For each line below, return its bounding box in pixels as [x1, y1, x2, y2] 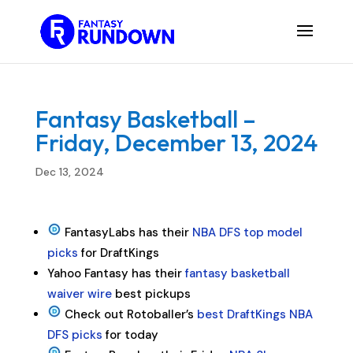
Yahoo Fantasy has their [46, 266, 185, 281]
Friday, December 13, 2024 [35, 128, 318, 158]
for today [102, 327, 158, 343]
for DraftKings [77, 245, 159, 261]
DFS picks [46, 327, 102, 343]
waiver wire [46, 286, 112, 302]
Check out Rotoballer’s [61, 307, 197, 322]
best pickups [111, 286, 191, 302]
